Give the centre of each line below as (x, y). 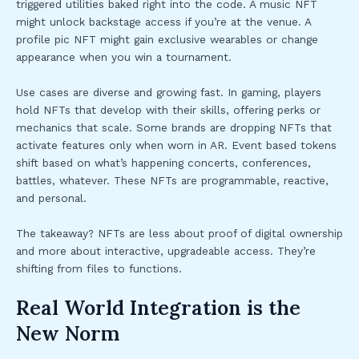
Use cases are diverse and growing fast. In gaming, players (169, 92)
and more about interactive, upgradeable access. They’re (166, 250)
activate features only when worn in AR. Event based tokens (176, 145)
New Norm (68, 333)
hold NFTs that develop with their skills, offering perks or (168, 109)
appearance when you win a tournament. (124, 56)
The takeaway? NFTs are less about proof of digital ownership (179, 233)
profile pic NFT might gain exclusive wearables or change (167, 39)
